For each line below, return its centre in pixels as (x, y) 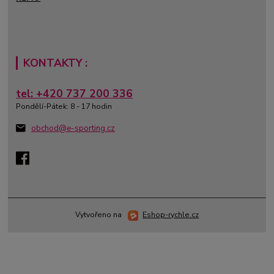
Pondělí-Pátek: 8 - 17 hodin (64, 106)
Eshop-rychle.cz (171, 215)
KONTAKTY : (55, 63)
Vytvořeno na (99, 215)
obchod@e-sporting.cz (73, 129)
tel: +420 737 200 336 (75, 93)
